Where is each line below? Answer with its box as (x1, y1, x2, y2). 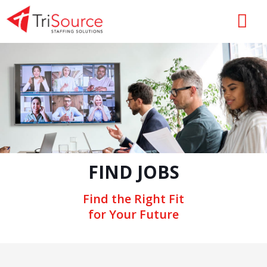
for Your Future (88, 206, 179, 222)
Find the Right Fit (83, 191, 184, 207)
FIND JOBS (88, 160, 179, 184)
